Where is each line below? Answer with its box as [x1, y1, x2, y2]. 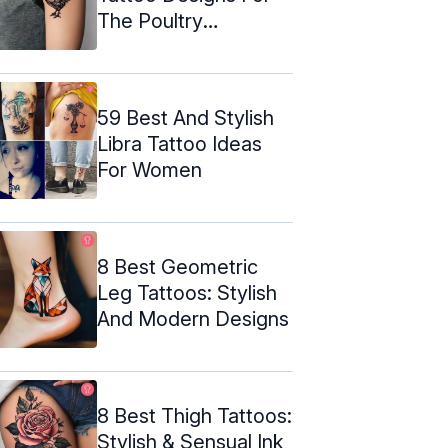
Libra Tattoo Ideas [97, 131, 262, 156]
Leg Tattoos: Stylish [97, 280, 277, 305]
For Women [97, 157, 202, 182]
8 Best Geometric [97, 254, 258, 279]
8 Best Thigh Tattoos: [97, 403, 292, 428]
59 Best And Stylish [97, 105, 274, 130]
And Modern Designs [97, 306, 289, 331]
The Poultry [97, 8, 203, 33]
